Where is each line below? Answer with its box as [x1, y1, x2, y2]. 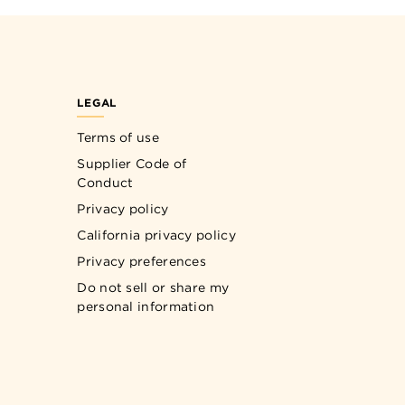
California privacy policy [77, 228, 236, 243]
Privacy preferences [77, 254, 207, 269]
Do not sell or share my [77, 280, 230, 296]
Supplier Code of [77, 156, 187, 172]
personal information [77, 299, 215, 315]
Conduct [77, 175, 134, 191]
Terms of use [77, 130, 159, 146]
